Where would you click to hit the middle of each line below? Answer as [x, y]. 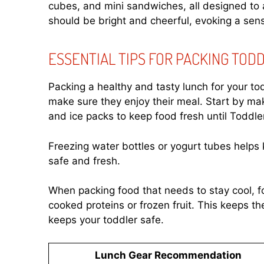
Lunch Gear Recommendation [168, 255]
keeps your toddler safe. [106, 220]
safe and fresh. [84, 161]
